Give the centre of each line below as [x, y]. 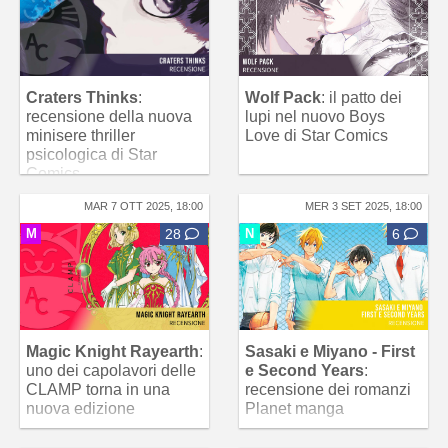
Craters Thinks [82, 98]
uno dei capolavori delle [111, 370]
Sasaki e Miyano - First [330, 351]
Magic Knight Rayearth [112, 351]
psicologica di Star [91, 155]
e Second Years [304, 370]
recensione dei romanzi [328, 389]
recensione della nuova [109, 117]
